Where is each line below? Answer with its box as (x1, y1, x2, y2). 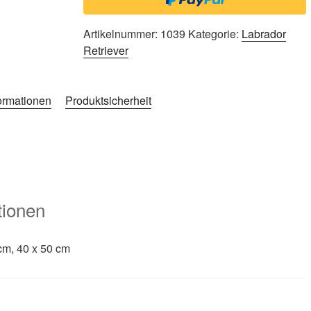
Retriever (83, 42, 128, 58)
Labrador (241, 25, 286, 42)
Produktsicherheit (65, 92, 151, 108)
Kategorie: (187, 25, 242, 42)
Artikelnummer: (83, 25, 160, 42)
